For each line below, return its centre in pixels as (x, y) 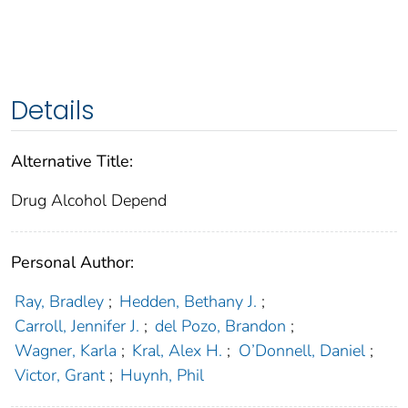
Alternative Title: (72, 162)
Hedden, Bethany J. (189, 302)
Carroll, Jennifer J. (76, 326)
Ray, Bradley (59, 302)
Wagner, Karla (65, 351)
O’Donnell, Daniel (301, 351)
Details (53, 111)
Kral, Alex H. (178, 351)
